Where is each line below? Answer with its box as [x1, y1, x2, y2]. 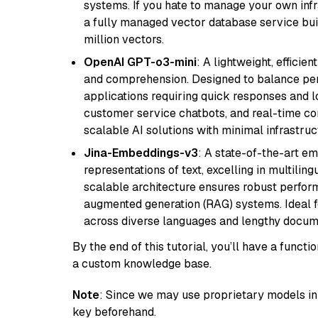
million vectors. [84, 32, 164, 47]
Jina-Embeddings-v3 [84, 146, 198, 160]
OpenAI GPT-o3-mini [84, 55, 197, 70]
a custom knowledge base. [72, 256, 212, 271]
